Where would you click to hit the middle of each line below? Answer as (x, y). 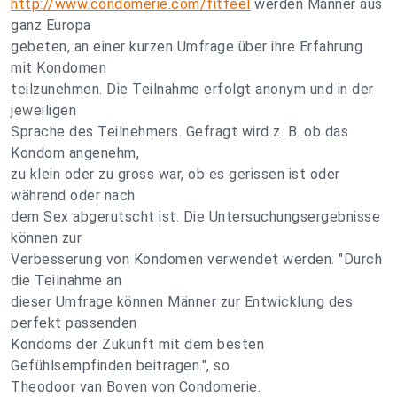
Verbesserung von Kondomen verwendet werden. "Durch (196, 259)
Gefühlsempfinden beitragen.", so (120, 366)
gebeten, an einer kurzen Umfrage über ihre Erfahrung (187, 47)
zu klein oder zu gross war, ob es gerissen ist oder (175, 174)
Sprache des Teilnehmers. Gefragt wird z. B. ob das (179, 132)
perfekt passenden (74, 323)
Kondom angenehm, (75, 153)
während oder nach (73, 195)
